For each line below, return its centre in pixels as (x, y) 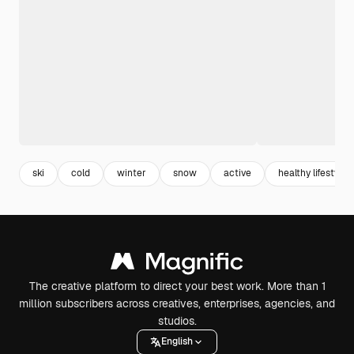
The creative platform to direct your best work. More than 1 (177, 286)
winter (132, 173)
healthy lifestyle (313, 173)
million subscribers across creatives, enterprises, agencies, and (177, 303)
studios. (177, 320)
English (177, 342)
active (237, 173)
